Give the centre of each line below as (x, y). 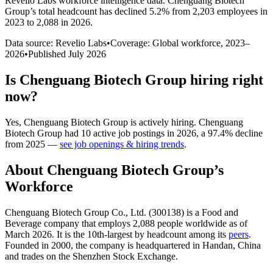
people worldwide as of (201, 223)
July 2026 (87, 54)
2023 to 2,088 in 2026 (48, 22)
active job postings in (134, 133)
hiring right (225, 80)
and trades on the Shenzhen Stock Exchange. (91, 256)
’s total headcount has (72, 11)
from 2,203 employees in (218, 11)
